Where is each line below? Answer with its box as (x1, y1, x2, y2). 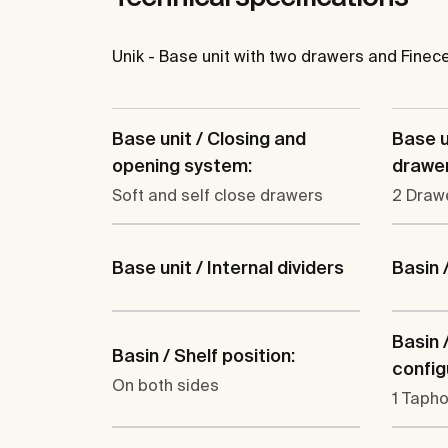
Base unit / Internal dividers (112, 257, 344, 279)
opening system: (112, 155, 252, 177)
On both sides (112, 375, 219, 394)
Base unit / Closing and (112, 128, 306, 150)
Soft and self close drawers (112, 186, 323, 205)
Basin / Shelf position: (112, 344, 295, 366)
